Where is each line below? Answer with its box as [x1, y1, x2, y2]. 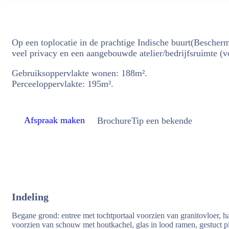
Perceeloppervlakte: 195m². [12, 79, 113, 89]
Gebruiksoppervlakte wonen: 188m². [12, 68, 147, 78]
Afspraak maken [24, 115, 85, 125]
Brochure [97, 115, 131, 126]
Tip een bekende [131, 115, 192, 126]
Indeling [12, 191, 49, 202]
